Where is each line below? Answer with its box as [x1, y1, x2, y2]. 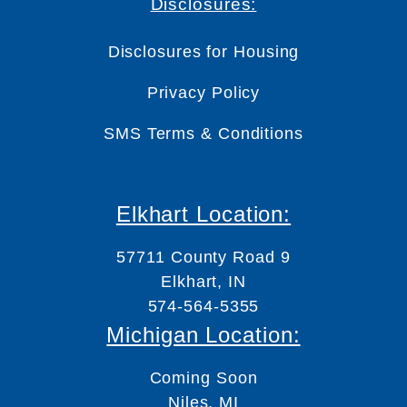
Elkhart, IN [161, 272, 246, 291]
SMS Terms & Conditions [104, 124, 303, 143]
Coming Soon [149, 368, 258, 387]
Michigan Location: [106, 322, 301, 347]
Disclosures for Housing [107, 42, 300, 61]
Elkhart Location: [115, 201, 292, 226]
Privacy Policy [146, 83, 261, 102]
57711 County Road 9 [116, 247, 291, 266]
